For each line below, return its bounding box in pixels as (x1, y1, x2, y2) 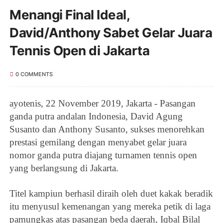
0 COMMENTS (15, 70, 53, 78)
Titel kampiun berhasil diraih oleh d (9, 188, 146, 199)
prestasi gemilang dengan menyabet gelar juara (9, 136, 187, 147)
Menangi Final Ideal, (9, 6, 130, 22)
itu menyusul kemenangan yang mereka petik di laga (9, 201, 211, 212)
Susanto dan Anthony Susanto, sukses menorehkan (9, 123, 205, 134)
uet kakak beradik (145, 188, 214, 199)
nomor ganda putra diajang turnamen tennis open (9, 149, 198, 160)
